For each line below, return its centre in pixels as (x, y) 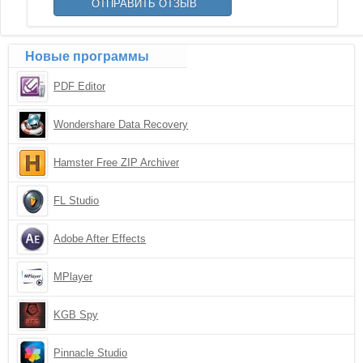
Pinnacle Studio (91, 353)
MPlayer (73, 277)
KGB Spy (76, 315)
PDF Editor (80, 86)
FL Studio (77, 201)
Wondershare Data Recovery (121, 124)
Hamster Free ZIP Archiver (117, 162)
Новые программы (88, 56)
